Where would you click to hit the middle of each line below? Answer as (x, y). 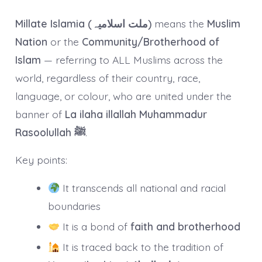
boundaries (74, 206)
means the (179, 24)
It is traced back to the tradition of (141, 247)
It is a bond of (95, 227)
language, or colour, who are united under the (123, 96)
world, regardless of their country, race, (107, 78)
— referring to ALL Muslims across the (132, 60)
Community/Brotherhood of (150, 42)
